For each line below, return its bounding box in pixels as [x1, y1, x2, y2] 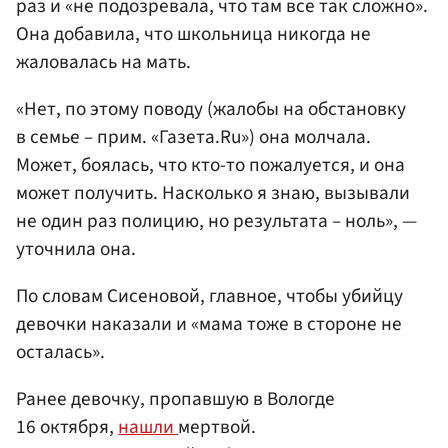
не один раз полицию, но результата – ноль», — [16, 206, 417, 235]
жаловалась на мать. [16, 47, 191, 76]
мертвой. [178, 413, 256, 442]
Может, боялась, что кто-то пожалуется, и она [16, 150, 405, 179]
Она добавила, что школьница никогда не [16, 19, 371, 48]
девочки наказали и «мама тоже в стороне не [16, 309, 402, 338]
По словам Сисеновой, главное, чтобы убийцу [16, 281, 403, 310]
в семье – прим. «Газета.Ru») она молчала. [16, 122, 371, 151]
